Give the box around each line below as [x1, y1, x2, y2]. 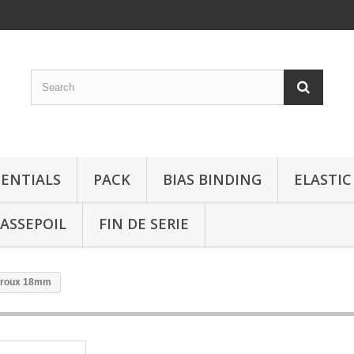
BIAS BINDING [163, 170, 262, 189]
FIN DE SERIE [99, 214, 189, 233]
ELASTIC [294, 170, 352, 189]
